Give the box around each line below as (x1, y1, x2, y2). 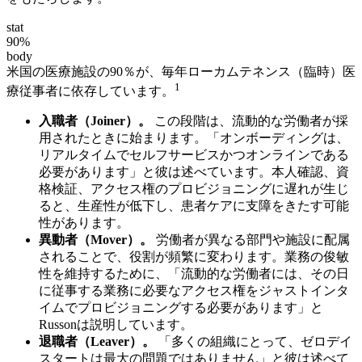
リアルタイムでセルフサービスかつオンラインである (39, 148, 349, 162)
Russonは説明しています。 (39, 318, 193, 332)
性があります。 (39, 216, 129, 230)
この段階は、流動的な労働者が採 (151, 114, 348, 128)
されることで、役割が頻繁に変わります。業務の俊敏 (39, 250, 349, 264)
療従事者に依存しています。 (6, 84, 175, 99)
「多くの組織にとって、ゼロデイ (155, 335, 352, 349)
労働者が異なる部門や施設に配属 (153, 233, 350, 247)
